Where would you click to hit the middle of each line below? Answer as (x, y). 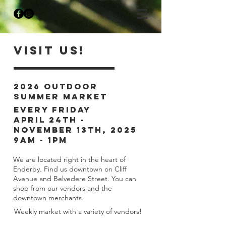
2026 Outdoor (56, 86)
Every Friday (52, 109)
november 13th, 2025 (75, 130)
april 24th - (49, 120)
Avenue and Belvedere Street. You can (75, 179)
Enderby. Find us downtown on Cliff (70, 169)
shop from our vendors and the (63, 188)
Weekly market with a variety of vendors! (79, 211)
